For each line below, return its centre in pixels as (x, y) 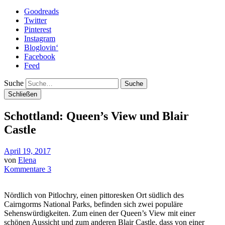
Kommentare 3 (28, 169)
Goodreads (41, 11)
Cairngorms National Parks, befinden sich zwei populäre (93, 204)
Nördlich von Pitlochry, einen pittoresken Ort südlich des (94, 195)
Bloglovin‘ (41, 47)
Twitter (35, 20)
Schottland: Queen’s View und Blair (96, 116)
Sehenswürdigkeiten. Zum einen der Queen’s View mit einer (100, 213)
